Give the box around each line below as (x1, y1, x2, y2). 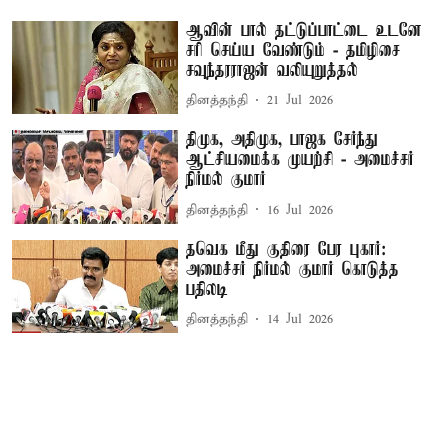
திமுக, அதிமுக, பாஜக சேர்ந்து (186, 130, 379, 151)
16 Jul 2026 (267, 201, 334, 219)
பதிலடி (186, 279, 229, 300)
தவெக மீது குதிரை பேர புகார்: (186, 239, 387, 260)
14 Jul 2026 (267, 311, 334, 329)
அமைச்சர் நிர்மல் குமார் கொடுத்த (186, 259, 400, 280)
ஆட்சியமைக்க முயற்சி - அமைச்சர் (186, 150, 415, 171)
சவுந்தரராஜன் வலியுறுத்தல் (186, 60, 359, 81)
